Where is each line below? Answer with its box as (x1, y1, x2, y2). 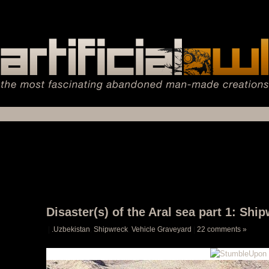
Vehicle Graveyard (131, 225, 192, 234)
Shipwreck (94, 225, 128, 234)
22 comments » (197, 225, 247, 234)
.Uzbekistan (52, 225, 90, 234)
